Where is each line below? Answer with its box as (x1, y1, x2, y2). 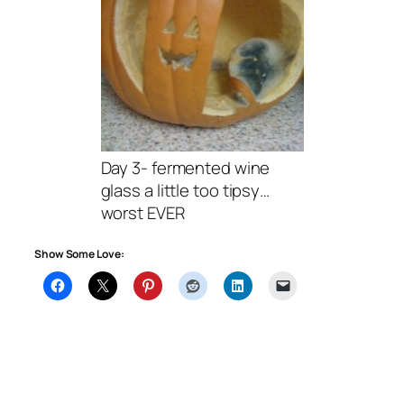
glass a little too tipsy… (100, 178, 270, 202)
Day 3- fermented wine (100, 155, 271, 179)
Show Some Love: (34, 246, 124, 262)
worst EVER (100, 200, 185, 225)
